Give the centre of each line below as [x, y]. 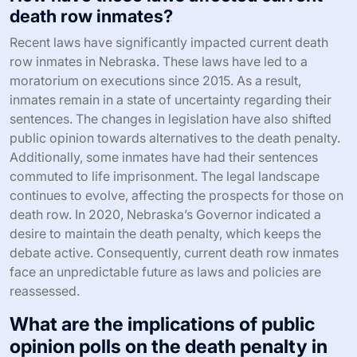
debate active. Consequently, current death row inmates [174, 253]
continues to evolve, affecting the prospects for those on [177, 196]
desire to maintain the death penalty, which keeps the [165, 234]
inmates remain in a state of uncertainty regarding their [171, 100]
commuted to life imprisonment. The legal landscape [165, 177]
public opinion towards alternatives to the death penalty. [175, 138]
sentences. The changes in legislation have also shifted [171, 119]
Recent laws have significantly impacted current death [169, 43]
